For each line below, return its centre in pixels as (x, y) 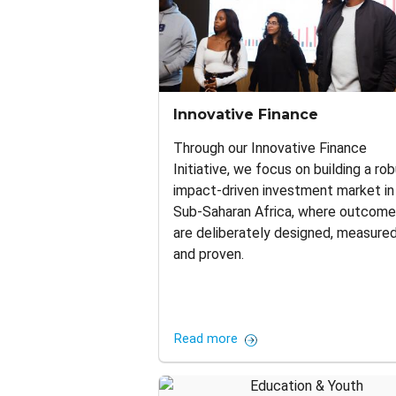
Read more (206, 339)
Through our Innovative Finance (270, 148)
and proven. (209, 255)
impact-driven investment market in (284, 191)
